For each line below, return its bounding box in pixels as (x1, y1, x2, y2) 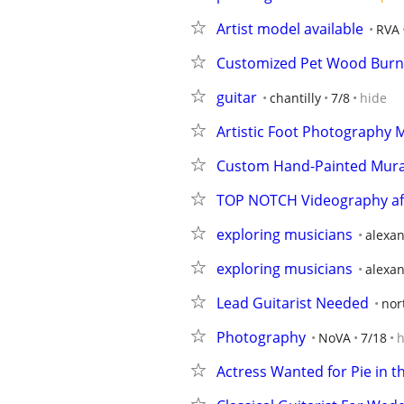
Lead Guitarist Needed (216, 293, 369, 313)
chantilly (270, 89, 321, 106)
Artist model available (216, 19, 363, 39)
